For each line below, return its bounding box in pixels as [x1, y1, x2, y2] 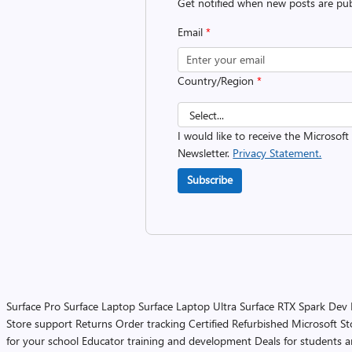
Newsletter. [178, 145, 233, 160]
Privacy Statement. [233, 145, 322, 160]
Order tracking [115, 316, 185, 331]
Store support [6, 316, 72, 331]
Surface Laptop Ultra [138, 299, 236, 313]
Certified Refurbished [189, 316, 288, 331]
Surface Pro [6, 299, 60, 313]
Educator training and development [82, 333, 251, 348]
